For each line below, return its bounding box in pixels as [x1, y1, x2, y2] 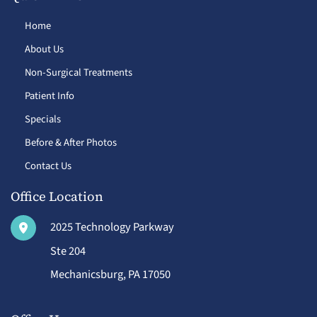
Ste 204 [50, 242, 86, 260]
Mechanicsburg [50, 265, 123, 283]
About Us [25, 42, 64, 57]
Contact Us [25, 158, 71, 174]
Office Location [11, 188, 103, 206]
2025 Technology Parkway [50, 218, 174, 236]
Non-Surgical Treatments [25, 65, 132, 81]
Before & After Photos [25, 135, 117, 151]
